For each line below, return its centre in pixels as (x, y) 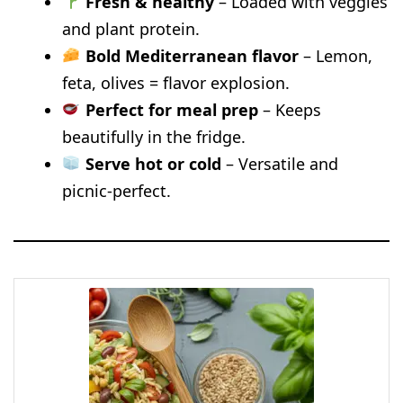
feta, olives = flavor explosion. (176, 82)
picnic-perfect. (117, 190)
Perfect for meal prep (171, 109)
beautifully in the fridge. (154, 136)
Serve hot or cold (153, 163)
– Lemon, (335, 55)
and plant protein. (131, 28)
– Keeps (289, 109)
